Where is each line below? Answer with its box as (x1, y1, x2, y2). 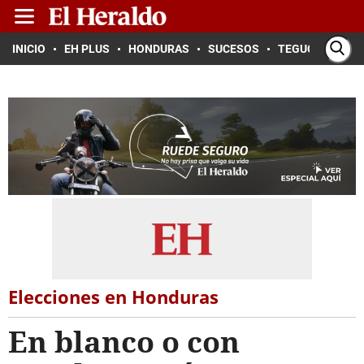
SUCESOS (208, 42, 259, 55)
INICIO (12, 42, 45, 55)
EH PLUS (64, 42, 110, 55)
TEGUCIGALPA (278, 42, 353, 55)
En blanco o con (8, 322, 240, 362)
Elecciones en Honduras (8, 284, 219, 309)
